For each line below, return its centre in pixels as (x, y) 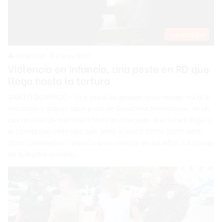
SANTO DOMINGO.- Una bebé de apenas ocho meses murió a (109, 97)
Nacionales (187, 34)
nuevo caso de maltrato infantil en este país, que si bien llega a (110, 119)
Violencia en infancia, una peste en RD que (109, 68)
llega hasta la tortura (59, 80)
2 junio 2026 (73, 55)
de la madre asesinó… (44, 154)
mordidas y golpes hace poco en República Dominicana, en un (109, 108)
